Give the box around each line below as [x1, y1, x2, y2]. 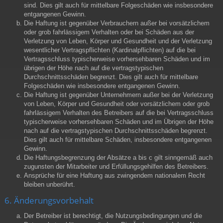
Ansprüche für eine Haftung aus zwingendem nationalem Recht [24, 171, 205, 179]
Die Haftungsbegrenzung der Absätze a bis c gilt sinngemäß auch [24, 153, 213, 161]
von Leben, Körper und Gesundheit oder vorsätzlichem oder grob [24, 100, 210, 108]
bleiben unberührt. [24, 180, 75, 188]
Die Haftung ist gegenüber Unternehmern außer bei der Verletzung [24, 91, 213, 99]
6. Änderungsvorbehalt [4, 195, 94, 207]
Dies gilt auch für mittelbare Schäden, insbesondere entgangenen [24, 135, 212, 143]
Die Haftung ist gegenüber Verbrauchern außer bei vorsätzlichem [24, 19, 210, 27]
